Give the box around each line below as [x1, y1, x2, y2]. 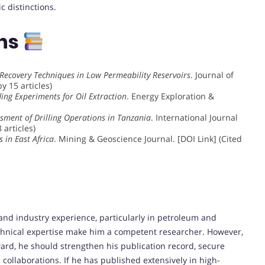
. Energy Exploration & [127, 90, 214, 102]
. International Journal [151, 111, 238, 123]
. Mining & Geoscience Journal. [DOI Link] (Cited [54, 132, 242, 144]
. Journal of [190, 69, 234, 80]
